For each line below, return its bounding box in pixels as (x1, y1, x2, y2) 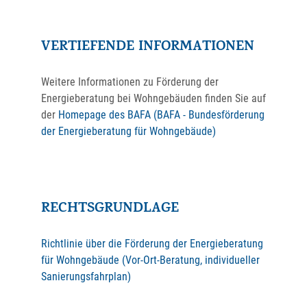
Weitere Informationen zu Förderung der (41, 75, 219, 88)
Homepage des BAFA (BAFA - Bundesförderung (58, 108, 265, 121)
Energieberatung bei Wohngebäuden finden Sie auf (41, 92, 266, 105)
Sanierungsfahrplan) (41, 270, 131, 283)
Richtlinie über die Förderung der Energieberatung (41, 237, 263, 250)
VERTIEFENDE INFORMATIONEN (41, 36, 254, 59)
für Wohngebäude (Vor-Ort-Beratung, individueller (41, 254, 260, 267)
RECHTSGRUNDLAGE (41, 198, 179, 221)
